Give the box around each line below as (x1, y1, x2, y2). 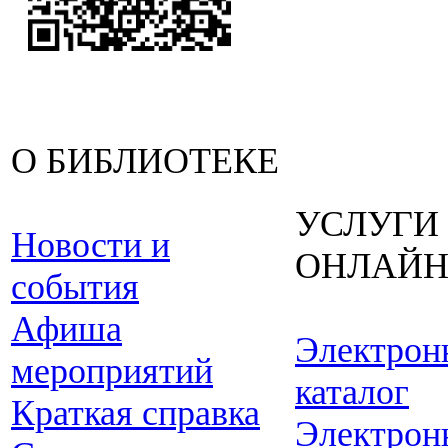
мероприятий (11, 351, 213, 391)
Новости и (11, 225, 170, 265)
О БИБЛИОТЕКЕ (11, 141, 279, 181)
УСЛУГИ (295, 204, 439, 244)
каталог (295, 372, 409, 412)
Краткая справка (11, 393, 260, 433)
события (11, 267, 139, 307)
